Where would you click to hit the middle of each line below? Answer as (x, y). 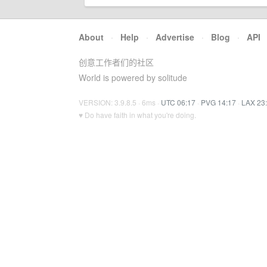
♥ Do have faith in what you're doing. (137, 115)
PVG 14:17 (218, 102)
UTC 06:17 (178, 102)
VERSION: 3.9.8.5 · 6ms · (120, 102)
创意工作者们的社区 (116, 62)
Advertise (175, 37)
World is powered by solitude (133, 77)
